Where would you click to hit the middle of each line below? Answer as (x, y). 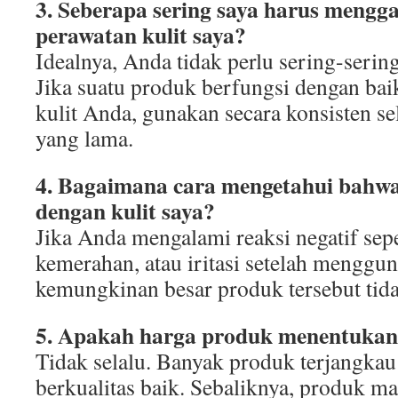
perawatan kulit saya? (141, 35)
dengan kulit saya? (125, 211)
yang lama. (84, 138)
